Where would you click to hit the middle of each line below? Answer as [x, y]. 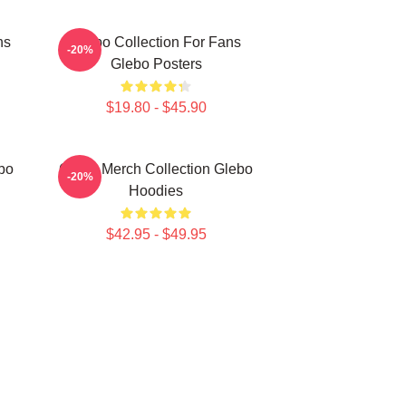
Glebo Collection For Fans [156, 42]
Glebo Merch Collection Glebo [156, 169]
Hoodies [156, 191]
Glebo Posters [156, 64]
